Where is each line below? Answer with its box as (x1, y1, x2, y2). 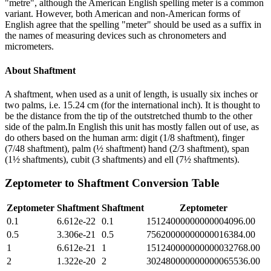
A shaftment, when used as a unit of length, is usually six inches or (5, 88, 258, 99)
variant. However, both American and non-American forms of (5, 8, 240, 19)
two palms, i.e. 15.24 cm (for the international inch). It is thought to (5, 99, 260, 110)
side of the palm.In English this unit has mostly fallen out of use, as (5, 121, 259, 132)
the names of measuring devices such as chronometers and (5, 30, 226, 41)
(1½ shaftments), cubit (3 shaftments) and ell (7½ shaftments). (5, 154, 240, 165)
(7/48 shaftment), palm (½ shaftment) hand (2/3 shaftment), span (5, 143, 249, 154)
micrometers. (5, 41, 54, 52)
